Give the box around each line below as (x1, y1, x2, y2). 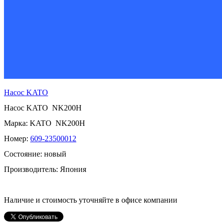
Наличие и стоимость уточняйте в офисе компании (4, 195, 177, 204)
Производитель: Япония (4, 165, 86, 173)
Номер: (4, 134, 30, 143)
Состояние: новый (4, 149, 66, 158)
